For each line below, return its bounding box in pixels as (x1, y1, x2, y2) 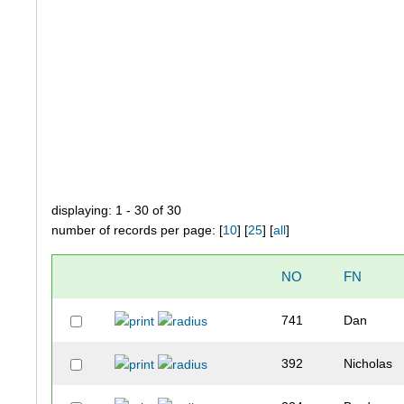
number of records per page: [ (51, 223, 224, 238)
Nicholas (344, 356, 393, 372)
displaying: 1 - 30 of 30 (51, 203, 182, 218)
